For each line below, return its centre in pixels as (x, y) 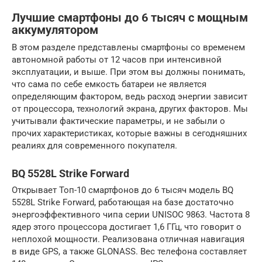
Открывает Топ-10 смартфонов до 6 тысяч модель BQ (123, 190)
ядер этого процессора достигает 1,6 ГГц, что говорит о (127, 227)
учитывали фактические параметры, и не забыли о (118, 121)
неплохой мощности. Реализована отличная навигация (128, 239)
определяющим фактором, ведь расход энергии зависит (130, 97)
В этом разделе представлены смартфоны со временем (128, 48)
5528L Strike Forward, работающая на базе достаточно (123, 203)
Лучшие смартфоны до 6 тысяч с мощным (130, 18)
